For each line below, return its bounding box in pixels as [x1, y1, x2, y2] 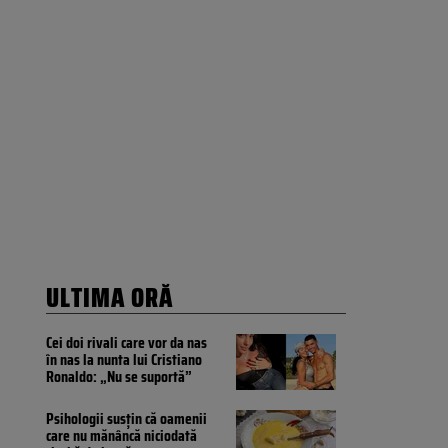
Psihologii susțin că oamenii [46, 406, 207, 432]
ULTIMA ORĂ [46, 277, 173, 319]
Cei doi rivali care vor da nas [46, 330, 207, 356]
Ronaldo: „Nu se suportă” [46, 364, 192, 390]
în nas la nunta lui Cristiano [46, 347, 202, 373]
